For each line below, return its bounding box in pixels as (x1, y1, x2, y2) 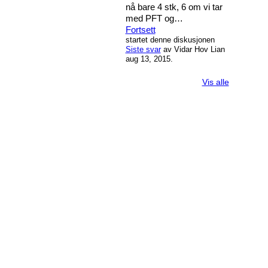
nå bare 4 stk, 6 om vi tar (125, 1, 223, 12)
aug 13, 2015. (125, 54, 173, 63)
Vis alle (202, 77, 229, 87)
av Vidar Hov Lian (160, 44, 225, 54)
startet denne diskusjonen (125, 35, 215, 44)
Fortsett (125, 24, 156, 35)
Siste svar (125, 44, 161, 54)
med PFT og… (125, 13, 183, 23)
